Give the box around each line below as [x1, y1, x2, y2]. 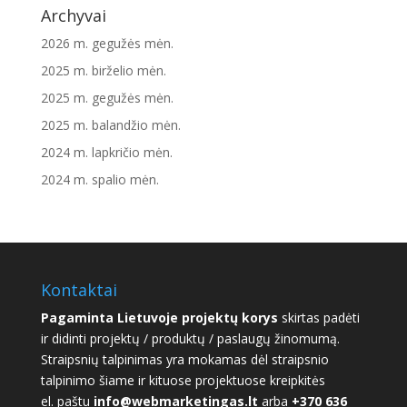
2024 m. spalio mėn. [40, 170, 159, 188]
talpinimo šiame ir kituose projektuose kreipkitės [40, 371, 325, 389]
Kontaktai [40, 278, 117, 301]
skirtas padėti [277, 308, 360, 326]
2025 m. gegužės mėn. [40, 88, 174, 106]
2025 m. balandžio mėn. [40, 115, 181, 134]
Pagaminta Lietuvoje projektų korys [40, 308, 278, 326]
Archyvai [40, 4, 106, 26]
